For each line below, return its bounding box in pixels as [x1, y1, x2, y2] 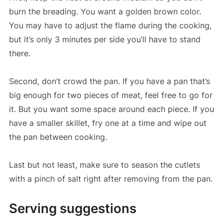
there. [8, 48, 30, 58]
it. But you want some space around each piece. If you [8, 104, 214, 114]
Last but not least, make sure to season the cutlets [8, 159, 200, 170]
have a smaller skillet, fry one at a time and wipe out [8, 117, 207, 128]
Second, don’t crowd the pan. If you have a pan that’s [8, 76, 210, 86]
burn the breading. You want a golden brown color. [8, 6, 201, 16]
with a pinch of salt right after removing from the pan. [8, 173, 213, 184]
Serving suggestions [8, 200, 136, 216]
